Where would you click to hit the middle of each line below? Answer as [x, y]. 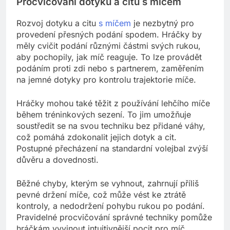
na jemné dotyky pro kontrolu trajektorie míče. [106, 79]
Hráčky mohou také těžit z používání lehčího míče [113, 103]
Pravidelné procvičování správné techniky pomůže [114, 217]
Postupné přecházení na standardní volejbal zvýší [112, 148]
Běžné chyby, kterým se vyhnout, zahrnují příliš [108, 183]
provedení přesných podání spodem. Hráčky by [109, 34]
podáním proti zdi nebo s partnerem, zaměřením [110, 68]
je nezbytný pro [162, 23]
